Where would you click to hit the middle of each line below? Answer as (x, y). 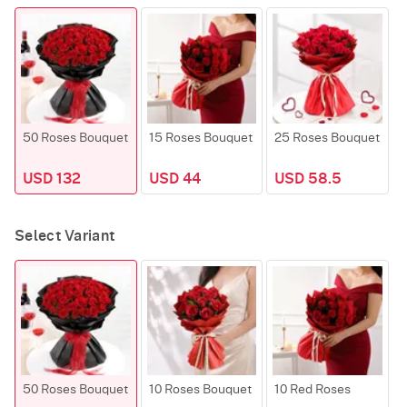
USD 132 (52, 179)
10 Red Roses (313, 390)
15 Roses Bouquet (200, 138)
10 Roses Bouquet (200, 390)
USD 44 (174, 179)
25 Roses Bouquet (328, 138)
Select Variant (65, 236)
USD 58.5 (308, 179)
